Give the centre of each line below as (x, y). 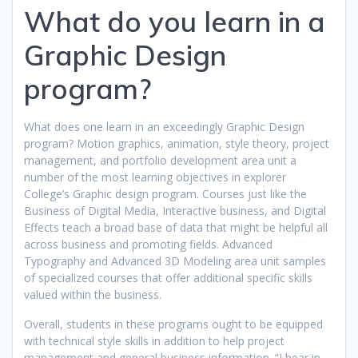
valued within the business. (93, 294)
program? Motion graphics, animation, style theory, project (177, 143)
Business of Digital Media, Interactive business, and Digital (175, 210)
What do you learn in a (175, 21)
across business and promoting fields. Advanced (148, 244)
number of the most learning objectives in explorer (155, 177)
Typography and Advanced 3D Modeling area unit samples (175, 261)
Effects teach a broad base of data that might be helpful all (176, 227)
